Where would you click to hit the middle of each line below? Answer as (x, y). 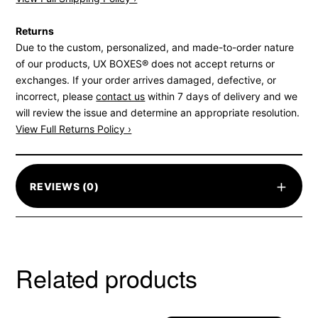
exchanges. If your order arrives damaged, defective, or (146, 80)
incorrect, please (56, 97)
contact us (121, 97)
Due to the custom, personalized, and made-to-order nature (155, 48)
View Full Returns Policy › (74, 129)
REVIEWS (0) (65, 186)
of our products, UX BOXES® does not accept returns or (146, 64)
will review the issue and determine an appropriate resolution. (158, 113)
